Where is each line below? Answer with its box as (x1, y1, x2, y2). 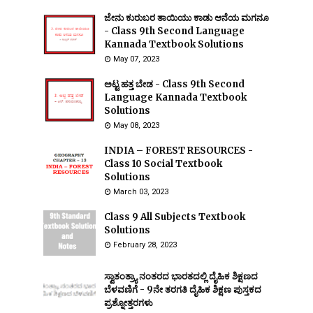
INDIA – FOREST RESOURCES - (104, 145, 253, 156)
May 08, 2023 (113, 121, 159, 130)
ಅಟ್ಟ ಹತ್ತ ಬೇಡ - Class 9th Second (104, 78, 245, 90)
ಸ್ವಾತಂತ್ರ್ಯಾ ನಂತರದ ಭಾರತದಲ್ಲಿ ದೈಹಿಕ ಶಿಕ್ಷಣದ (104, 270, 258, 282)
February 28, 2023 (113, 240, 177, 249)
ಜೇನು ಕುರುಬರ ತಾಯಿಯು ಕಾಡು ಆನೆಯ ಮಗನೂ (104, 12, 269, 24)
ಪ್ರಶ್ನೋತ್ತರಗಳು (104, 297, 153, 309)
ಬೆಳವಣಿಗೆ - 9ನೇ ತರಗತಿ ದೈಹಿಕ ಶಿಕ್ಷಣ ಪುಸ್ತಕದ (104, 284, 261, 296)
